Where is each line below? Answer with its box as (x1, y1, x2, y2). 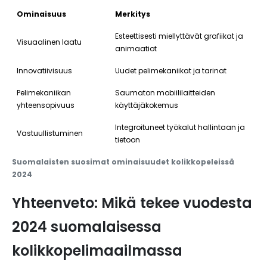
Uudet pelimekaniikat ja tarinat (115, 66, 226, 76)
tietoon (115, 135, 140, 145)
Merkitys (115, 9, 150, 19)
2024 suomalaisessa (12, 217, 162, 237)
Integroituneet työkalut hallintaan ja (115, 122, 245, 132)
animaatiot (115, 44, 157, 54)
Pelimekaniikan (17, 88, 71, 98)
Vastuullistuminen (17, 128, 83, 138)
